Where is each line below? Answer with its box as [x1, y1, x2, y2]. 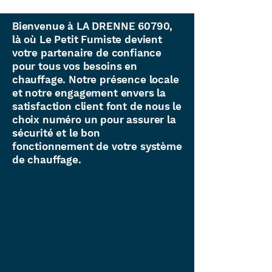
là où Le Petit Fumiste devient [12, 33, 162, 46]
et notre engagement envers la [12, 87, 166, 99]
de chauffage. [12, 154, 81, 166]
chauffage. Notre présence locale [12, 73, 179, 86]
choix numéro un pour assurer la [12, 114, 176, 126]
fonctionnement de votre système [12, 140, 182, 152]
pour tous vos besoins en [12, 60, 137, 72]
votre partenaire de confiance [12, 47, 162, 59]
